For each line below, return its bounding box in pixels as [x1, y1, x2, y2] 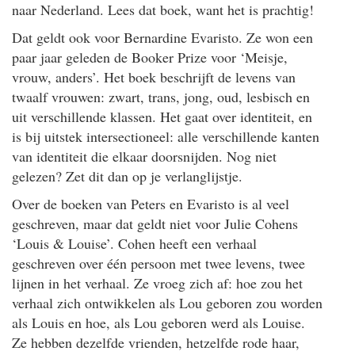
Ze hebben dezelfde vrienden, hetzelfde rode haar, [12, 332, 300, 352]
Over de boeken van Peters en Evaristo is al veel [12, 193, 289, 213]
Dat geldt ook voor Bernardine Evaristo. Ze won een [12, 27, 313, 47]
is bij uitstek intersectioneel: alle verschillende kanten [12, 126, 319, 146]
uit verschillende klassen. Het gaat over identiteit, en [12, 106, 312, 126]
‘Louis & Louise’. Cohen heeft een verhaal [12, 233, 257, 253]
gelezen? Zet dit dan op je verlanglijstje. [12, 166, 242, 185]
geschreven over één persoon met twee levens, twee [12, 253, 305, 273]
